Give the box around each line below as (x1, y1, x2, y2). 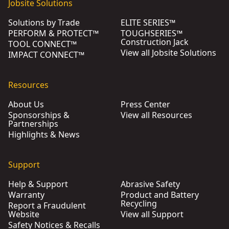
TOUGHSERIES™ (121, 28, 182, 39)
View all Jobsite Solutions (121, 47, 216, 58)
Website (8, 209, 39, 220)
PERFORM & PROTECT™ (8, 28, 99, 39)
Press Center (121, 99, 170, 110)
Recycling (121, 198, 157, 209)
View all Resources (121, 109, 192, 121)
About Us (8, 99, 44, 110)
